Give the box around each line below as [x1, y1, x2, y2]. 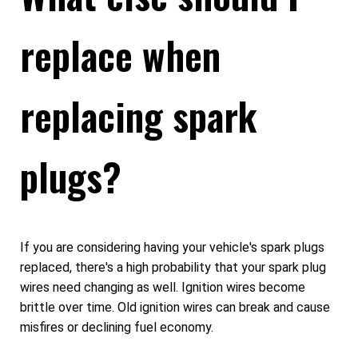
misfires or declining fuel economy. [20, 320, 213, 336]
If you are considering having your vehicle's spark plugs [20, 240, 324, 256]
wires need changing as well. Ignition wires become [20, 280, 305, 296]
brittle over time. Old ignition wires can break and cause [20, 300, 330, 316]
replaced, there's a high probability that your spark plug [20, 260, 326, 276]
